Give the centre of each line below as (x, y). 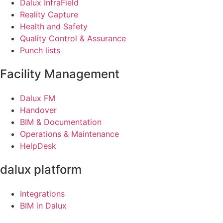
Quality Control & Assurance (73, 38)
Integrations (42, 193)
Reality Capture (49, 14)
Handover (38, 110)
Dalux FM (38, 98)
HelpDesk (38, 146)
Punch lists (40, 50)
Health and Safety (54, 26)
